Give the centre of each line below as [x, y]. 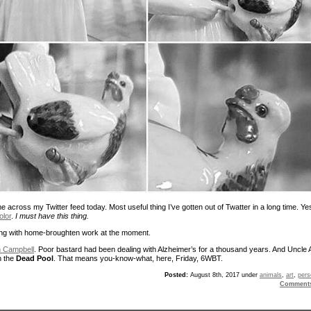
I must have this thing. [52, 216]
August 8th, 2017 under [224, 275]
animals [271, 275]
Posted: [176, 275]
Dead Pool [35, 258]
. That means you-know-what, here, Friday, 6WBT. [138, 258]
